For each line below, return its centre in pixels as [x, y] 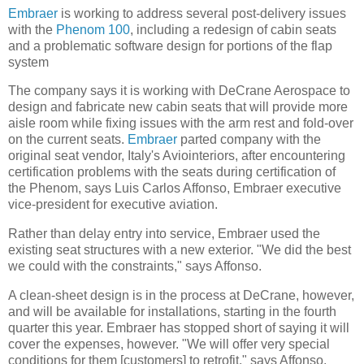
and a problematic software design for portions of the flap [170, 45]
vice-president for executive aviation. [113, 205]
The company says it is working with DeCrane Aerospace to [179, 91]
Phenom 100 [93, 29]
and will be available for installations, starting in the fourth [172, 312]
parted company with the [249, 140]
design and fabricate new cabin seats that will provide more [178, 107]
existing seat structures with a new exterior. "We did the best [180, 250]
